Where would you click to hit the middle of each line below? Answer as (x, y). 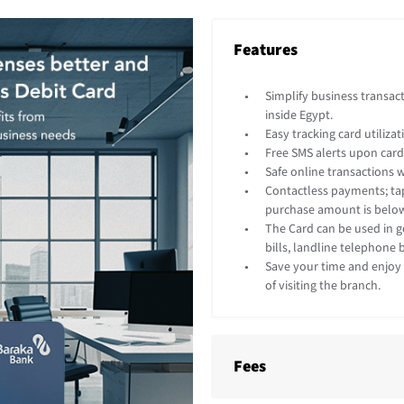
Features (266, 50)
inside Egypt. (299, 115)
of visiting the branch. (323, 286)
